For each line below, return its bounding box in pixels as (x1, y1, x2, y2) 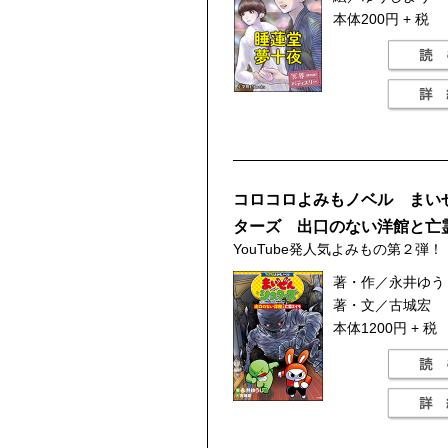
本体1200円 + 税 (333, 320, 437, 336)
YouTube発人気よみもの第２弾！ (233, 241, 443, 257)
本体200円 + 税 (333, 11, 429, 27)
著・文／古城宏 (333, 297, 431, 313)
